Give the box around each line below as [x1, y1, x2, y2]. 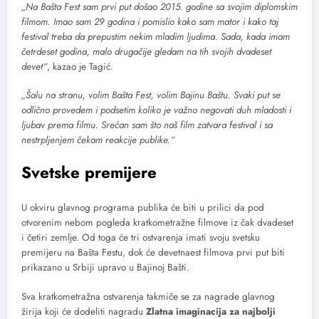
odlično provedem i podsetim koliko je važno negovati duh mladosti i [21, 103, 291, 117]
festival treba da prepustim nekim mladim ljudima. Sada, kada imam [21, 29, 290, 43]
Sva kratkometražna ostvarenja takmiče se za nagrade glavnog [21, 289, 275, 303]
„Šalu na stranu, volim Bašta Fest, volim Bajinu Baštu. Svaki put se [21, 88, 281, 102]
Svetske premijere [21, 160, 157, 184]
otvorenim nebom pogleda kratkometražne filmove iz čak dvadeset [21, 216, 293, 230]
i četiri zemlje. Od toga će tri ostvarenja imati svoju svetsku [21, 231, 260, 245]
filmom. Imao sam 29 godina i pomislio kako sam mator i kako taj [21, 14, 278, 28]
